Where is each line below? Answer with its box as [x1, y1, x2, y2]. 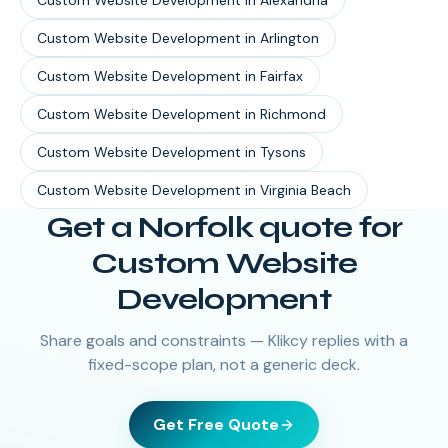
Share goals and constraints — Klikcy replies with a [40, 330, 408, 351]
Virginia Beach [260, 181, 351, 199]
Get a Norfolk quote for [45, 209, 403, 245]
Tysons [260, 143, 306, 161]
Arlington [260, 29, 319, 47]
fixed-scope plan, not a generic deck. [88, 354, 360, 375]
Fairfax [260, 67, 303, 85]
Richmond [260, 105, 326, 123]
